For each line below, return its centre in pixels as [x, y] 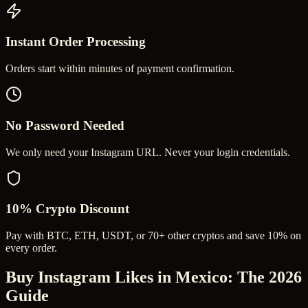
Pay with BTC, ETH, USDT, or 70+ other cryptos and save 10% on [153, 236]
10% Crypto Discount [67, 209]
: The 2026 [265, 277]
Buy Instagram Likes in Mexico [117, 277]
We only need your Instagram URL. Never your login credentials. [148, 152]
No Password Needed [65, 125]
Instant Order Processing [76, 42]
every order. [31, 248]
